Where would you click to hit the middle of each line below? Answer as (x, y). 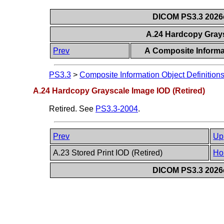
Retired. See (72, 108)
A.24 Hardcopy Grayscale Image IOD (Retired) (119, 90)
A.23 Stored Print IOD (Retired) (109, 152)
